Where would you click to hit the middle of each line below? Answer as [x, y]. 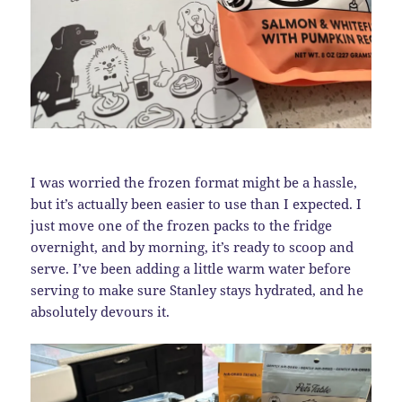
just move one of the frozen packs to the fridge [182, 226]
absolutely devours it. [100, 312]
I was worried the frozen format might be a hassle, [194, 183]
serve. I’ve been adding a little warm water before [191, 269]
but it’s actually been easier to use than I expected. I [197, 204]
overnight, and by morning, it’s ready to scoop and [192, 247]
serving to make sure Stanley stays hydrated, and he [197, 290]
